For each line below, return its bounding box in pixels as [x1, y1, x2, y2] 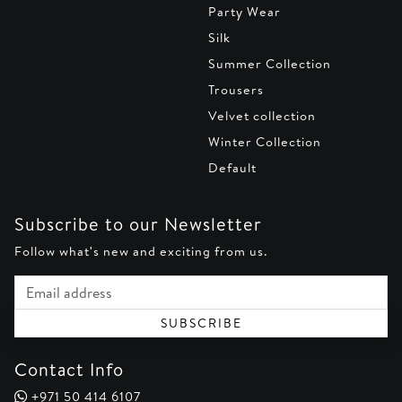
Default [208, 159, 257, 178]
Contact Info [14, 357, 124, 382]
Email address [13, 275, 101, 293]
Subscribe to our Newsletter [14, 212, 262, 237]
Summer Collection [208, 55, 331, 74]
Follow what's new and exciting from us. [14, 242, 268, 261]
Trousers [208, 81, 264, 100]
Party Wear [208, 3, 281, 22]
